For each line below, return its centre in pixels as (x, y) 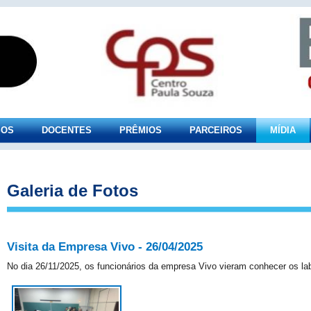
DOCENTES (67, 130)
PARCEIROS (216, 130)
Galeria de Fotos (73, 191)
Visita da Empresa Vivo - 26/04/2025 (105, 247)
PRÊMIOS (141, 130)
